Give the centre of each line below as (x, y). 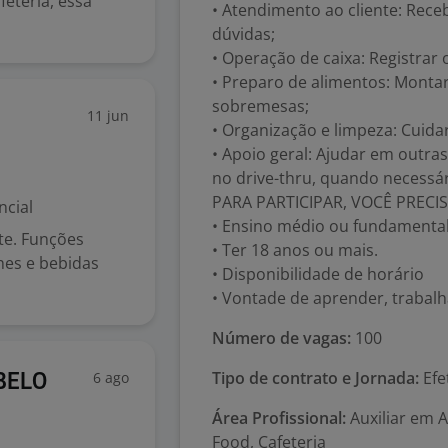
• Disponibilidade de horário (318, 274)
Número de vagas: (281, 338)
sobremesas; (260, 106)
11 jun (108, 115)
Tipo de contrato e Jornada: (315, 378)
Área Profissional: (279, 418)
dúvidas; (243, 34)
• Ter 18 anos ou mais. (295, 250)
